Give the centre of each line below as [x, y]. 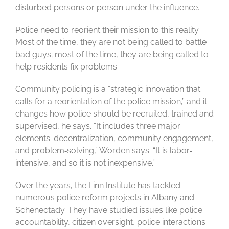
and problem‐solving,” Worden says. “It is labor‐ [104, 151]
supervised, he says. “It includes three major [98, 126]
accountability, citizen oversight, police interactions [110, 222]
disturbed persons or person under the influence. [107, 8]
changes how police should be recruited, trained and [114, 114]
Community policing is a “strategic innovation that [108, 89]
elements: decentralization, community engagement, [114, 139]
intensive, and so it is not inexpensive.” [85, 163]
